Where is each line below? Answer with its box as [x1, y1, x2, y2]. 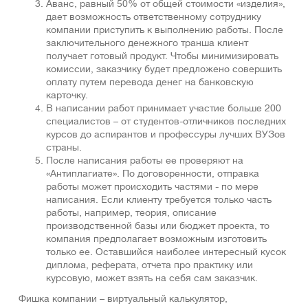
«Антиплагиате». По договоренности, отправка [46, 170, 259, 179]
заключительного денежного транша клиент [46, 39, 248, 49]
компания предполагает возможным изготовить [46, 235, 267, 245]
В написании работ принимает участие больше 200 [46, 104, 281, 114]
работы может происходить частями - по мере [46, 183, 258, 192]
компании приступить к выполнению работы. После [46, 26, 283, 36]
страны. [46, 144, 82, 153]
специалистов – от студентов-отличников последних [46, 118, 286, 127]
